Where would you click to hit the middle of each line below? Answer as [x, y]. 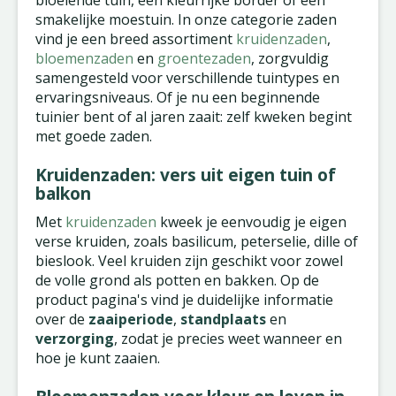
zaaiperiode [131, 319]
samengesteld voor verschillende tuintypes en [187, 78]
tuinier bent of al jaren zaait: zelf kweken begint [194, 117]
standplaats [225, 319]
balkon [63, 193]
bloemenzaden [86, 58]
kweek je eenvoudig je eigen [251, 222]
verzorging [75, 339]
